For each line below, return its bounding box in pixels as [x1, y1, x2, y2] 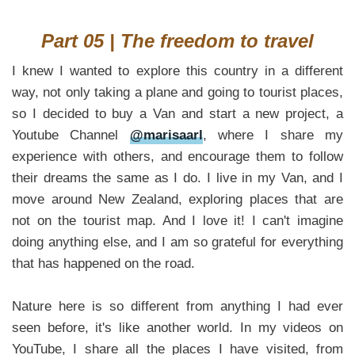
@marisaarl [129, 127, 203, 143]
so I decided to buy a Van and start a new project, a [12, 105, 343, 121]
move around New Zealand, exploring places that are [12, 191, 343, 207]
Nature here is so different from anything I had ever [12, 298, 343, 314]
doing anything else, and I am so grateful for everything [12, 234, 343, 250]
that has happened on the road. [12, 255, 195, 271]
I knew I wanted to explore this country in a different [12, 63, 343, 78]
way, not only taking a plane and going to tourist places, [12, 84, 343, 100]
